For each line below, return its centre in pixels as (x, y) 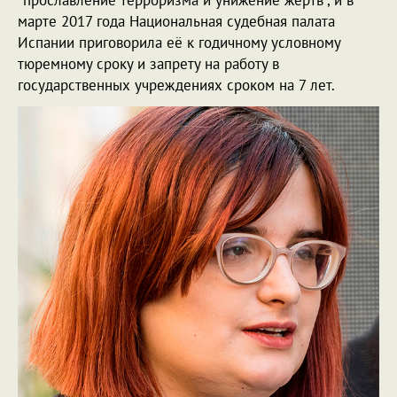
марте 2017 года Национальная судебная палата (176, 21)
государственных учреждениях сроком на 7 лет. (176, 85)
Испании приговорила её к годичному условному (179, 42)
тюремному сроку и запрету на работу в (148, 63)
